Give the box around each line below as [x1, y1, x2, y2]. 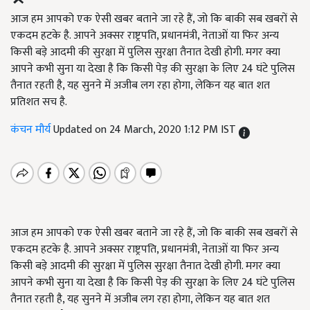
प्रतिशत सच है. [10, 93, 67, 111]
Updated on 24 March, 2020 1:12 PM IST [53, 120, 239, 139]
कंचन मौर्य [10, 120, 53, 139]
